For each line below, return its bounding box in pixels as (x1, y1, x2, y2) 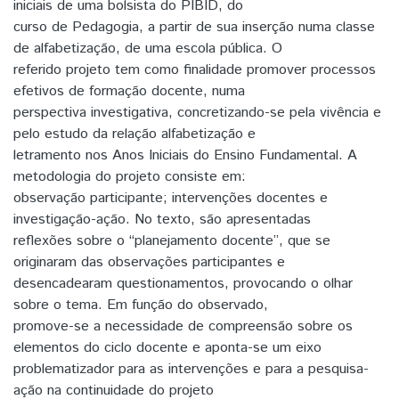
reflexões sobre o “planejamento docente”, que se (13, 230, 330, 251)
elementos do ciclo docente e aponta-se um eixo (13, 337, 322, 358)
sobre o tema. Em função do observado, (13, 294, 268, 315)
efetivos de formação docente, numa (13, 80, 245, 102)
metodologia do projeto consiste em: (13, 166, 246, 187)
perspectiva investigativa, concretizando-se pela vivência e (13, 102, 381, 123)
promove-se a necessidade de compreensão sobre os (13, 315, 353, 337)
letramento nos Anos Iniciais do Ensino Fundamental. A (13, 144, 357, 166)
